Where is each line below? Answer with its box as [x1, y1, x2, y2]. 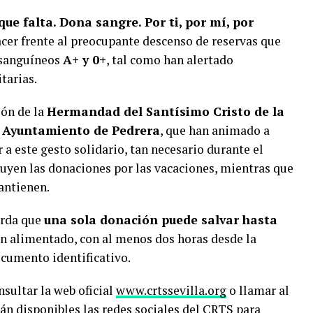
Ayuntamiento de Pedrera [2, 122, 160, 138]
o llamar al [226, 282, 289, 298]
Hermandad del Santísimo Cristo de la [47, 103, 284, 119]
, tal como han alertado [106, 51, 233, 68]
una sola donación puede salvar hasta [44, 211, 277, 228]
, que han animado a [160, 122, 270, 138]
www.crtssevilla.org [116, 282, 226, 298]
